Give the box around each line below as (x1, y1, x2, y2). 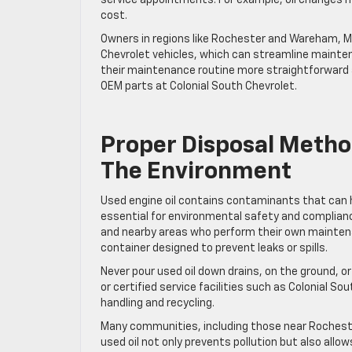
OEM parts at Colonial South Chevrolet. (101, 80, 297, 92)
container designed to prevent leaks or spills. (101, 242, 328, 254)
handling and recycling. (101, 297, 214, 309)
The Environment (101, 159, 291, 184)
